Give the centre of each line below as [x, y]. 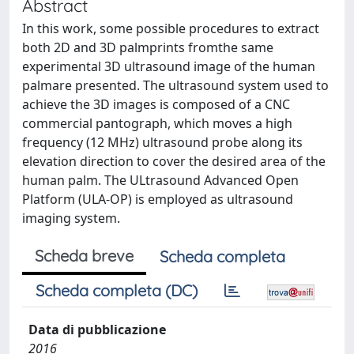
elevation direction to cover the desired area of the [174, 161]
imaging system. [71, 218]
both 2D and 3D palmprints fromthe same [148, 47]
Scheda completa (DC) [117, 290]
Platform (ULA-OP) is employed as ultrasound [158, 199]
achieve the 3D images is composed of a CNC [156, 104]
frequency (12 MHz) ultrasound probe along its [162, 142]
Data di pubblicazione [97, 330]
